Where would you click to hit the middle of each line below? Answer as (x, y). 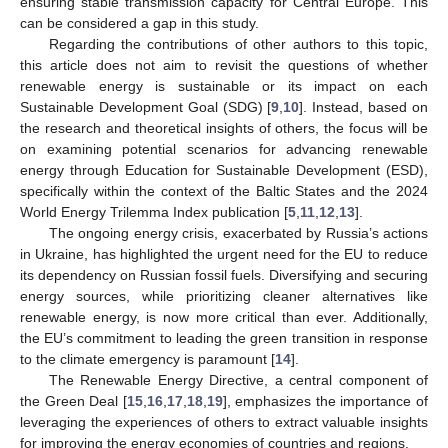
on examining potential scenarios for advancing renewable (224, 148)
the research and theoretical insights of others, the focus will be (224, 127)
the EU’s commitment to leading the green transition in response (224, 337)
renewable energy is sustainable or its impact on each (224, 85)
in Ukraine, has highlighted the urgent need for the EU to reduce (224, 253)
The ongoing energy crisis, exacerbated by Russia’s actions (238, 232)
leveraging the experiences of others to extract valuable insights (224, 421)
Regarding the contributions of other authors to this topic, (238, 43)
